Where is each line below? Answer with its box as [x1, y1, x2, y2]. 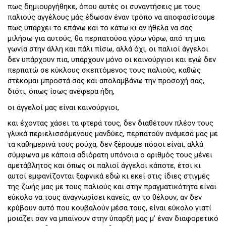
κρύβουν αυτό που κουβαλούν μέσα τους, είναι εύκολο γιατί [8, 203, 211, 213]
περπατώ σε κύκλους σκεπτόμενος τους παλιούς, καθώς [8, 66, 201, 75]
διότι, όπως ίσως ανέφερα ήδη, [8, 87, 115, 96]
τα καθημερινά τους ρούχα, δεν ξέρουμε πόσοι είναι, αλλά [8, 140, 203, 149]
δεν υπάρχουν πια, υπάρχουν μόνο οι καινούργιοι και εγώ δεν [8, 55, 216, 65]
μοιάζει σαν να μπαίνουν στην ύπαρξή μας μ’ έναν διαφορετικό [8, 214, 218, 223]
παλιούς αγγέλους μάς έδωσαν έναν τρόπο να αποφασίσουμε [8, 13, 215, 22]
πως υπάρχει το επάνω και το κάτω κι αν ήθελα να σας [8, 23, 193, 33]
